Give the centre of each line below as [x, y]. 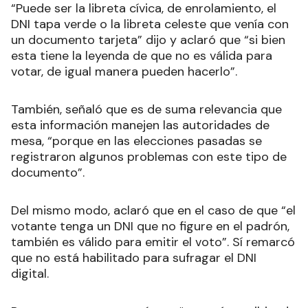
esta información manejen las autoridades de [140, 125]
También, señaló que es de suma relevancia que [146, 109]
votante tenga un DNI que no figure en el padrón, [150, 226]
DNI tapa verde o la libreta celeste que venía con [150, 24]
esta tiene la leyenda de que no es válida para [142, 55]
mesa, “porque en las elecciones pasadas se [136, 141]
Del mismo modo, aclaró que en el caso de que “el [153, 210]
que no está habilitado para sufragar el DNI [134, 257]
